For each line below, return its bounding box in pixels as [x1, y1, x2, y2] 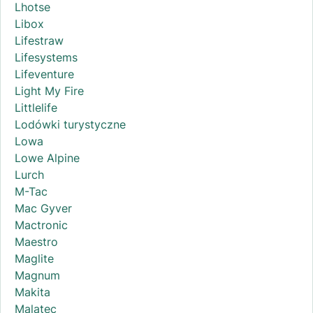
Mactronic [15, 218, 68, 233]
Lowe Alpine [15, 151, 80, 166]
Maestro [15, 235, 58, 249]
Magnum [15, 268, 60, 283]
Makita [15, 285, 50, 300]
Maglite [15, 252, 54, 266]
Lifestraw [15, 34, 64, 48]
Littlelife [15, 101, 57, 115]
